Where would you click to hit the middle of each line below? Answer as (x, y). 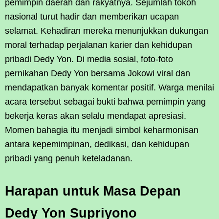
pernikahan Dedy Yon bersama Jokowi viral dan (98, 74)
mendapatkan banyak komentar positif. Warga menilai (109, 88)
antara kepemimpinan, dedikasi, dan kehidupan (97, 144)
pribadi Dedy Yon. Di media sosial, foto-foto (89, 59)
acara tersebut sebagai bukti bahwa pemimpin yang (105, 102)
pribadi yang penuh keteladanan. (69, 159)
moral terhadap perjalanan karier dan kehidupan (99, 45)
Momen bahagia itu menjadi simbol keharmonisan (102, 130)
